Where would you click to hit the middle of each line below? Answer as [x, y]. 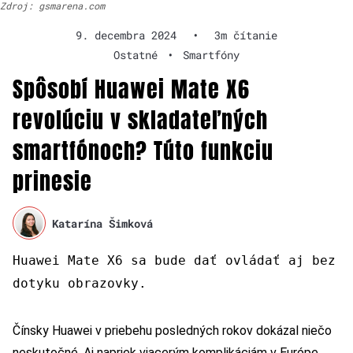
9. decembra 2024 [126, 35]
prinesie [52, 182]
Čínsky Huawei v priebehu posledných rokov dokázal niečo [172, 331]
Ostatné [136, 55]
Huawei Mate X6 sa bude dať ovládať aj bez [174, 261]
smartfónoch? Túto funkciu [143, 151]
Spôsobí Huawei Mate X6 [131, 89]
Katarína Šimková [103, 223]
